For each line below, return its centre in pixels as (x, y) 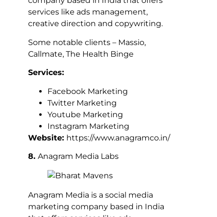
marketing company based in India (96, 206)
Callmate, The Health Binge (81, 54)
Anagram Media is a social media (91, 195)
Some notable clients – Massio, (87, 42)
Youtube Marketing (85, 114)
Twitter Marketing (82, 103)
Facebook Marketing (88, 91)
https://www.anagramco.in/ (118, 138)
